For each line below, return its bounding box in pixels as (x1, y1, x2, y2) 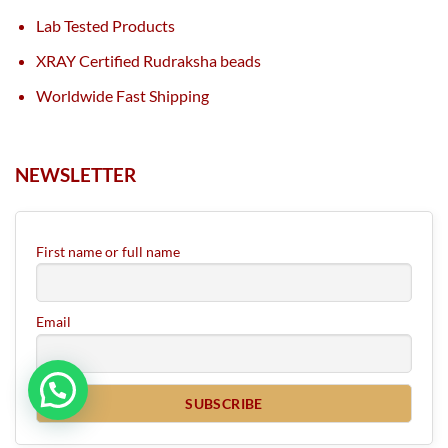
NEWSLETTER (15, 162, 136, 186)
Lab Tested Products (36, 16, 175, 36)
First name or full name (36, 242, 180, 260)
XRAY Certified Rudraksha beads (36, 50, 261, 70)
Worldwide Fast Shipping (36, 85, 212, 105)
